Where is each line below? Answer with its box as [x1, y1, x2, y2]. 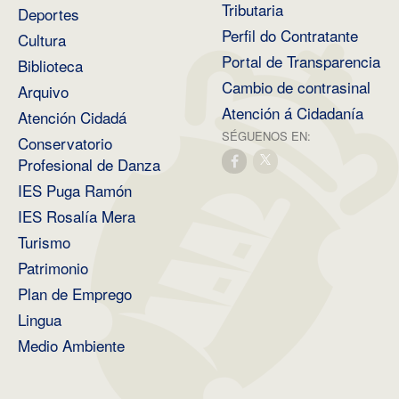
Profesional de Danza [18, 153, 160, 175]
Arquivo [18, 80, 69, 102]
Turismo [18, 231, 70, 253]
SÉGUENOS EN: [222, 127, 311, 144]
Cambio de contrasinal [222, 76, 370, 98]
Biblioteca [18, 54, 83, 77]
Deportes [18, 3, 79, 25]
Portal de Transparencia [222, 50, 380, 72]
